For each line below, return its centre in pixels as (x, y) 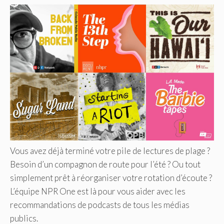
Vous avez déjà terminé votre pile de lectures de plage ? (110, 150)
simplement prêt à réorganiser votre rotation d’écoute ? (111, 177)
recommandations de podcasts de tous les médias (100, 204)
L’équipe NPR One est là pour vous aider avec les (98, 191)
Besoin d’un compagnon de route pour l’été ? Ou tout (105, 164)
